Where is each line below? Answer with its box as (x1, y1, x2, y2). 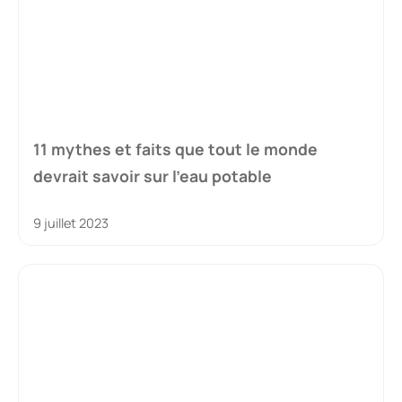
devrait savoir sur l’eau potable (33, 165, 272, 187)
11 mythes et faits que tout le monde (33, 138, 318, 160)
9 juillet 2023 (33, 214, 109, 232)
